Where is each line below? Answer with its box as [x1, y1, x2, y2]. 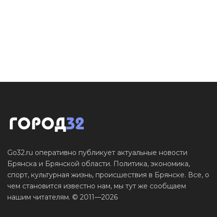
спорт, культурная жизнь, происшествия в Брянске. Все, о [7, 170, 209, 179]
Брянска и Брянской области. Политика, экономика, [7, 159, 190, 168]
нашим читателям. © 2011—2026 [7, 192, 118, 201]
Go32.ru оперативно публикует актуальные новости [7, 148, 187, 157]
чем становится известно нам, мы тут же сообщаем [7, 181, 186, 190]
